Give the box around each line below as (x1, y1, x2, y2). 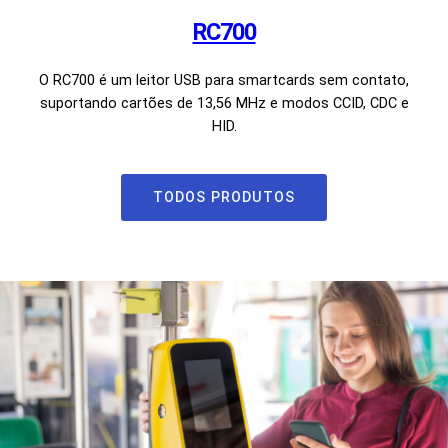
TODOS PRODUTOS (153, 189, 295, 205)
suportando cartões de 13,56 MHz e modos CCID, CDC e (39, 95, 409, 112)
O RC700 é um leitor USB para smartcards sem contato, (39, 72, 409, 89)
